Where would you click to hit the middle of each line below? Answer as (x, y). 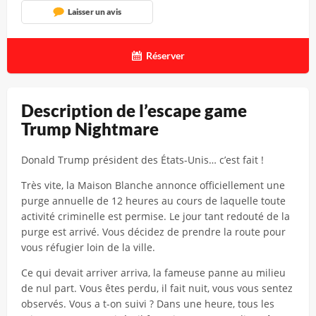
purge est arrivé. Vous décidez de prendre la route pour (153, 232)
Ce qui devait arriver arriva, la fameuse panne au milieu (153, 273)
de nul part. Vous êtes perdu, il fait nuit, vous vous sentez (157, 288)
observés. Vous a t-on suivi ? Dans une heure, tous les (148, 304)
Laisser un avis (94, 12)
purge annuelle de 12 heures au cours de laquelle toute (153, 201)
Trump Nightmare (90, 129)
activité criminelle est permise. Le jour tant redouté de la (156, 216)
